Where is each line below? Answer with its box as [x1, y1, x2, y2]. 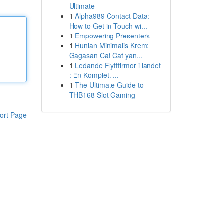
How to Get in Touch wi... [69, 21, 147, 31]
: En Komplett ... [69, 70, 119, 80]
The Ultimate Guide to [74, 80, 144, 90]
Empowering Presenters [74, 31, 150, 40]
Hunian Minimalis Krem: [74, 40, 149, 50]
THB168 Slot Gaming [69, 90, 135, 100]
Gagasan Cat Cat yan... [69, 50, 143, 60]
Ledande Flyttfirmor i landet [74, 60, 161, 70]
